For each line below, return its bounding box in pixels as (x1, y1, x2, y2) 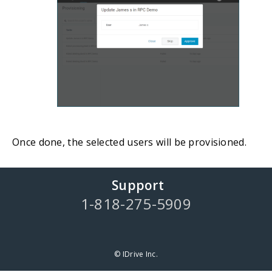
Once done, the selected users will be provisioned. (12, 135, 246, 149)
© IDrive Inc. (114, 249, 158, 260)
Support (111, 177, 165, 194)
